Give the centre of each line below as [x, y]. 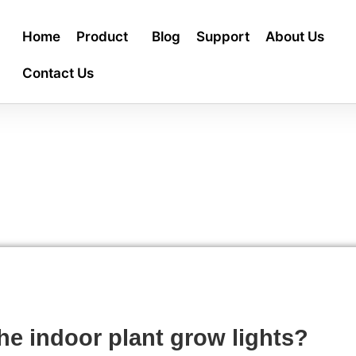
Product [102, 37]
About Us [295, 37]
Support [223, 37]
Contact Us [58, 73]
